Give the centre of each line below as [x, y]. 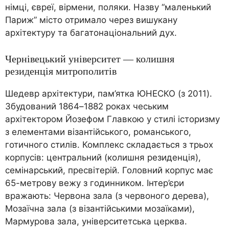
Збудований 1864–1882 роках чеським [87, 106]
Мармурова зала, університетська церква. [96, 221]
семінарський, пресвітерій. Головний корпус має [109, 170]
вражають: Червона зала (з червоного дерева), [107, 196]
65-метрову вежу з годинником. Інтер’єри [95, 183]
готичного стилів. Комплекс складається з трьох [109, 144]
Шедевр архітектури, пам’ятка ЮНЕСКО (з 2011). [109, 93]
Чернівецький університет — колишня [90, 59]
